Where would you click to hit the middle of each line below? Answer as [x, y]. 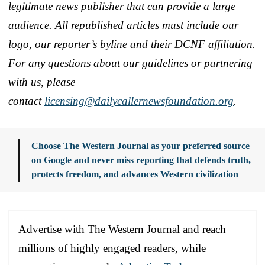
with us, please [42, 82]
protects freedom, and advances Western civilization [135, 174]
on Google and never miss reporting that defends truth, [141, 160]
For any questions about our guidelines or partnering [130, 63]
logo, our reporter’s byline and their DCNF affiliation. [132, 44]
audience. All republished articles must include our [123, 25]
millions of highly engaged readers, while [112, 248]
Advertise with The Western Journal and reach [122, 229]
